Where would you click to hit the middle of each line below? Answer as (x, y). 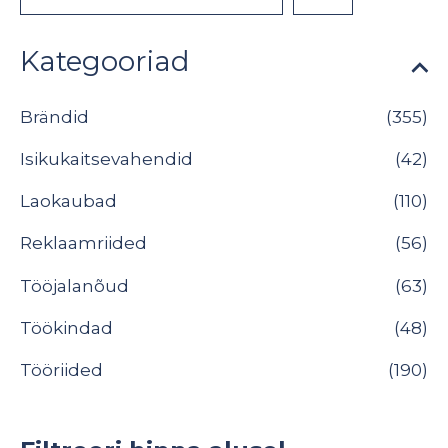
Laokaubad (68, 201)
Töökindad (66, 327)
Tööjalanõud (74, 285)
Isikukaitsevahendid (106, 158)
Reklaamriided (83, 243)
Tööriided (61, 370)
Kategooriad (105, 61)
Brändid (54, 116)
